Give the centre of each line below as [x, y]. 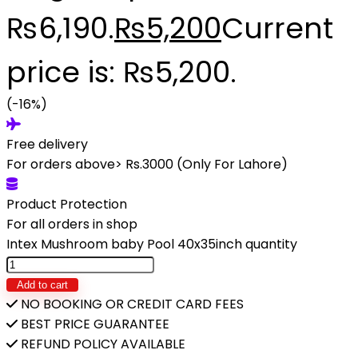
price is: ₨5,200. [121, 72]
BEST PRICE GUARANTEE [93, 324]
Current [277, 28]
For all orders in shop [72, 224]
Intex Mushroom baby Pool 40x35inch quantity [152, 244]
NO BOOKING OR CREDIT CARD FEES [131, 304]
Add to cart [42, 285]
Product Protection [67, 204]
